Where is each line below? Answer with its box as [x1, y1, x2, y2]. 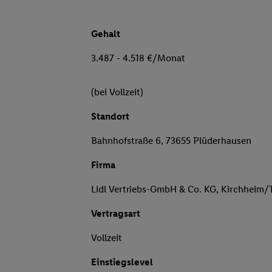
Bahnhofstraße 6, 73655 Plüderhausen [91, 135, 251, 147]
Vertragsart [91, 208, 140, 220]
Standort [91, 110, 129, 123]
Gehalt [91, 28, 120, 40]
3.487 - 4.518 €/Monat [91, 52, 185, 64]
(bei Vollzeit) [91, 86, 143, 98]
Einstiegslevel [91, 256, 153, 268]
